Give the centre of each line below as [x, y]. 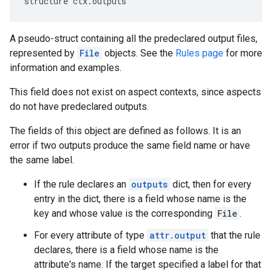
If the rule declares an [81, 184]
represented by [43, 53]
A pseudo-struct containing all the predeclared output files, [134, 39]
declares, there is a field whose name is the [126, 250]
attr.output [178, 235]
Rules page [199, 53]
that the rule [234, 235]
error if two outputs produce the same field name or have [130, 145]
